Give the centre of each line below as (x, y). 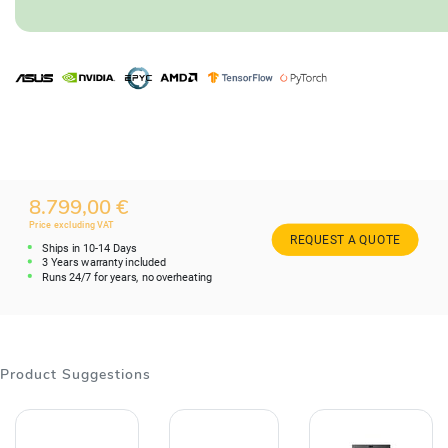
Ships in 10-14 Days (90, 248)
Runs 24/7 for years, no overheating (127, 277)
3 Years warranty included (104, 262)
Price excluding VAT (72, 225)
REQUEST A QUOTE (345, 239)
